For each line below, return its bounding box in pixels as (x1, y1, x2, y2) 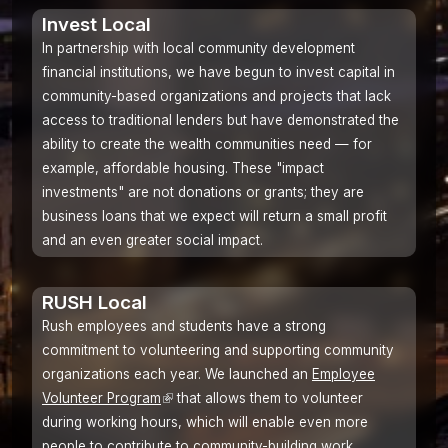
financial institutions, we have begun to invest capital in (42, 64, 395, 81)
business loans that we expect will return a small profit (42, 208, 387, 225)
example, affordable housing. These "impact (42, 160, 324, 177)
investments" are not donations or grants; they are (42, 184, 364, 201)
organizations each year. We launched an (42, 366, 312, 383)
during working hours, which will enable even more (42, 414, 368, 431)
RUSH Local (42, 291, 147, 315)
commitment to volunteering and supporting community (42, 342, 394, 359)
